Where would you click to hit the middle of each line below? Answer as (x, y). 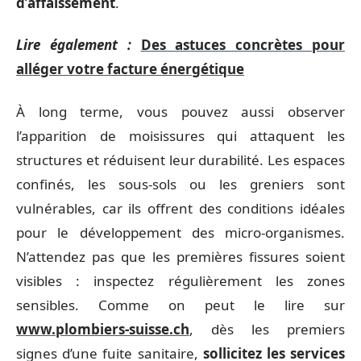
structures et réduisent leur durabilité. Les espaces (180, 160)
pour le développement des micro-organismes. (180, 232)
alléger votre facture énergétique (130, 69)
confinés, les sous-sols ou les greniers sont (180, 184)
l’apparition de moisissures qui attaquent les (180, 135)
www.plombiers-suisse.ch (103, 329)
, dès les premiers (267, 329)
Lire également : (74, 45)
